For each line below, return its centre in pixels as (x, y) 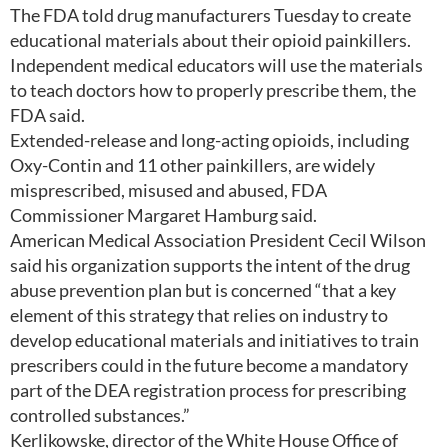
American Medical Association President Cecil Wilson (218, 240)
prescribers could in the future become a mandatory (209, 365)
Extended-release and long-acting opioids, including (209, 140)
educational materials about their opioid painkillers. (210, 40)
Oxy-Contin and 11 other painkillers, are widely (192, 165)
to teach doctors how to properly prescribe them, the (213, 90)
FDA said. (47, 115)
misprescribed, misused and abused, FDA (168, 190)
